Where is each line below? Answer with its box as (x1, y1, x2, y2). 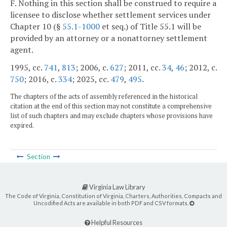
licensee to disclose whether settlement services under (10, 9, 211, 20)
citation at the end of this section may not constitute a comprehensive (10, 102, 212, 111)
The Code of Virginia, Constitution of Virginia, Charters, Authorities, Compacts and (5, 193, 222, 200)
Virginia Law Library (88, 183, 145, 192)
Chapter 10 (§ (10, 20, 62, 32)
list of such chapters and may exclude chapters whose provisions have (10, 111, 213, 121)
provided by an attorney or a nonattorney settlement (10, 32, 207, 44)
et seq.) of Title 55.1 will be (100, 20, 201, 32)
